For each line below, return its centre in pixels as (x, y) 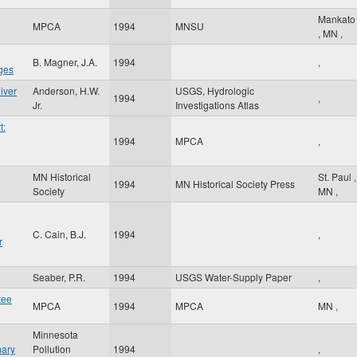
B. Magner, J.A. (65, 62)
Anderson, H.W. (66, 90)
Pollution (52, 349)
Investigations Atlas (217, 105)
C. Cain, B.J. (59, 234)
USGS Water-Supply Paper (233, 277)
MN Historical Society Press (235, 184)
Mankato (337, 19)
